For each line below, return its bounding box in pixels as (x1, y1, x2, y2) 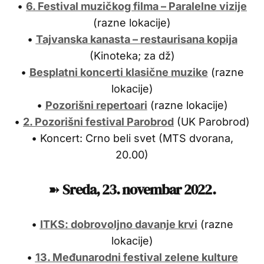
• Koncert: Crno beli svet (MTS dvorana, (31, 131, 233, 144)
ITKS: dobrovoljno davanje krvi (39, 217, 197, 230)
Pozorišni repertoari (45, 98, 147, 111)
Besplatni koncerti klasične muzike (29, 65, 208, 78)
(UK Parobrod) (174, 115, 250, 128)
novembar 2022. (121, 179, 216, 199)
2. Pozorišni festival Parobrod (23, 115, 174, 128)
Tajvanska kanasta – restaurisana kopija (35, 32, 237, 45)
